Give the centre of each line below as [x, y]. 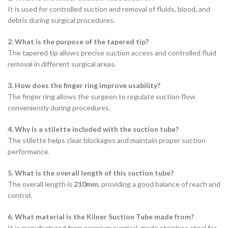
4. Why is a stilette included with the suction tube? [93, 129]
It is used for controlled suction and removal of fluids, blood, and [109, 9]
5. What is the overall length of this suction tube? [91, 173]
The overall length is [41, 184]
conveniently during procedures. [59, 108]
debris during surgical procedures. [61, 20]
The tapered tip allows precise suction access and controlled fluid [112, 53]
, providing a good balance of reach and [159, 184]
